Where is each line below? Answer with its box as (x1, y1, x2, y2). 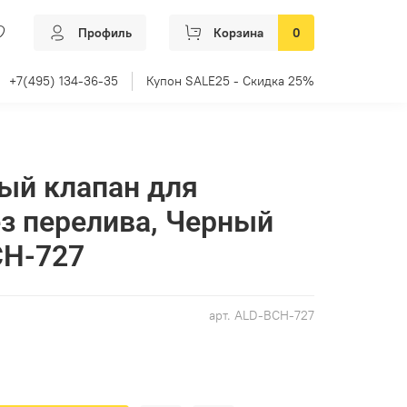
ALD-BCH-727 (234, 307, 314, 324)
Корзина (213, 24, 263, 41)
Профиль (78, 24, 132, 41)
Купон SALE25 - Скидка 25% (146, 72, 314, 89)
